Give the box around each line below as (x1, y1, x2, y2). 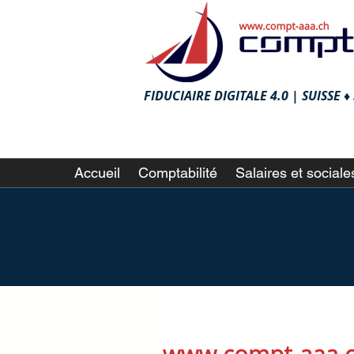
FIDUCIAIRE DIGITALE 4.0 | (144, 87, 302, 104)
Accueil (74, 164, 120, 181)
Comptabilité (138, 164, 217, 181)
